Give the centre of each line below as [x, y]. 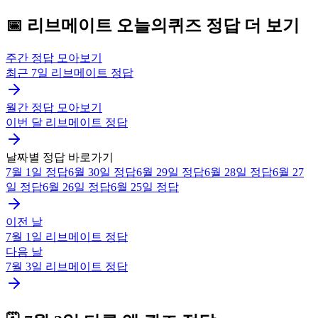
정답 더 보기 [251, 25]
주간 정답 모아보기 [54, 57]
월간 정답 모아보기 [54, 107]
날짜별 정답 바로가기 [60, 157]
